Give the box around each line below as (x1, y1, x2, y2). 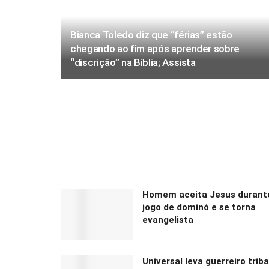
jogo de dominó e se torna (142, 202, 256, 213)
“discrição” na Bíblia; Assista (70, 56, 196, 68)
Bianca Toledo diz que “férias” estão (70, 29, 232, 41)
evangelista (142, 214, 193, 226)
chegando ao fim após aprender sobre (70, 43, 240, 55)
